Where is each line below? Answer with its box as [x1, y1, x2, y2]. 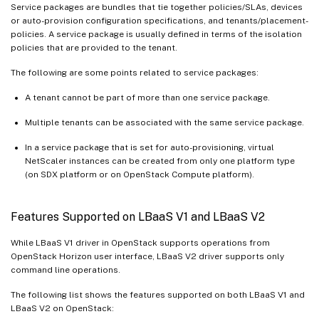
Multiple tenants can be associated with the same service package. [25, 117, 304, 127]
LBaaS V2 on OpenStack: [11, 303, 114, 313]
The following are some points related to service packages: [11, 67, 258, 78]
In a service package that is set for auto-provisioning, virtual [25, 142, 274, 152]
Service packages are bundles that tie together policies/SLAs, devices [11, 1, 303, 12]
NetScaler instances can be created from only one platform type [25, 155, 295, 166]
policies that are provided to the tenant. [11, 42, 177, 53]
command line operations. [11, 264, 120, 275]
